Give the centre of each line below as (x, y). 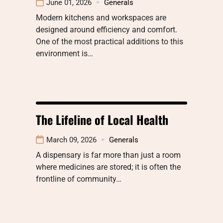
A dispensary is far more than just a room (108, 155)
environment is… (64, 53)
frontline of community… (79, 179)
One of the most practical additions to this (110, 41)
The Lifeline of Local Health (102, 119)
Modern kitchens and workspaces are (101, 17)
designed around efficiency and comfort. (107, 29)
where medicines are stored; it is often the (108, 167)
